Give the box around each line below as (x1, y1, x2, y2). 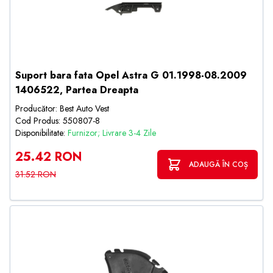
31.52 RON (15, 168, 56, 180)
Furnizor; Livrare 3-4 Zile (68, 127, 156, 139)
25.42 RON (15, 148, 82, 166)
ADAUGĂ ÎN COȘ (189, 159, 248, 170)
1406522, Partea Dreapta (15, 83, 138, 97)
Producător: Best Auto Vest (15, 102, 109, 115)
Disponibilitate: (15, 127, 68, 139)
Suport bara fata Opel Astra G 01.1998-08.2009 (15, 68, 247, 82)
